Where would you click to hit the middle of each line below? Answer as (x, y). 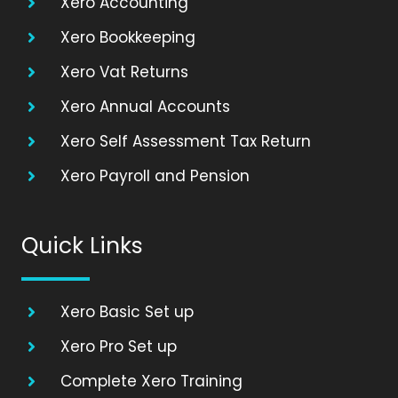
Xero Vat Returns (124, 72)
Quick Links (82, 245)
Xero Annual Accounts (145, 106)
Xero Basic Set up (127, 311)
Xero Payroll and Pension (155, 175)
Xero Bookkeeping (127, 37)
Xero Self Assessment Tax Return (185, 141)
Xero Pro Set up (118, 346)
